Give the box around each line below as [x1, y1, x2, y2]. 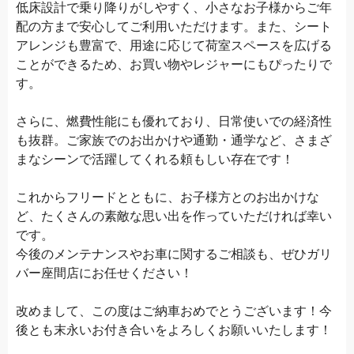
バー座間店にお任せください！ [16, 265, 193, 280]
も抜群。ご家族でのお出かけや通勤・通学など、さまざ [16, 133, 332, 147]
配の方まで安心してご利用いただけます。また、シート [16, 19, 332, 33]
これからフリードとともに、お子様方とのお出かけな [16, 190, 319, 204]
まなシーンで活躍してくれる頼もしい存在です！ [16, 152, 294, 166]
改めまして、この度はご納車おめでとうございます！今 [16, 303, 332, 318]
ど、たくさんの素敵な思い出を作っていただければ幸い [16, 209, 332, 223]
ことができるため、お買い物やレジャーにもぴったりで [16, 57, 332, 71]
